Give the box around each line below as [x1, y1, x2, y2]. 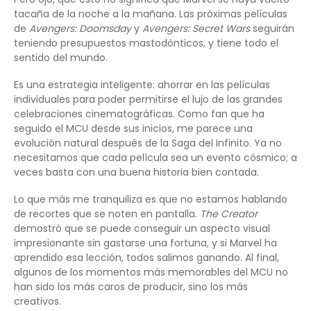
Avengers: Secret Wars [142, 21, 250, 35]
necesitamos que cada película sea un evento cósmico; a [14, 150, 297, 165]
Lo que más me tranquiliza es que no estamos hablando [14, 192, 287, 206]
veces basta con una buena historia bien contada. [14, 165, 259, 179]
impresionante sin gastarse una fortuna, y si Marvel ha [14, 235, 277, 250]
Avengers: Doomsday [29, 21, 131, 35]
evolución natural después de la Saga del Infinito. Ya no [14, 135, 282, 150]
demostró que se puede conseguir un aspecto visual [14, 221, 270, 235]
